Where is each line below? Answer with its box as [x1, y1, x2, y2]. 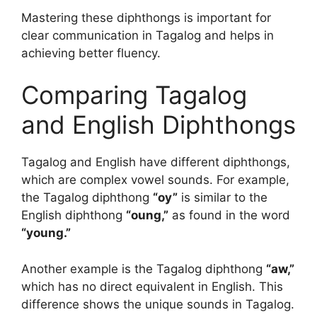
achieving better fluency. [21, 45, 161, 60]
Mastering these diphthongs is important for [21, 10, 271, 25]
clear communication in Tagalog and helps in [21, 28, 274, 42]
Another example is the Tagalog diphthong [21, 261, 266, 276]
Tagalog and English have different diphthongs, [21, 155, 290, 170]
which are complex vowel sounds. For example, [21, 173, 289, 188]
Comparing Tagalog [21, 80, 247, 110]
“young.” [21, 226, 71, 241]
